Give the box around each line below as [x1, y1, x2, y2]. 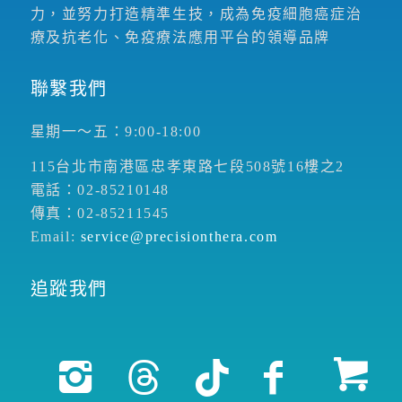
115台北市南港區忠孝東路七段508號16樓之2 [30, 159, 345, 175]
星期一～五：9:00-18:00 [30, 123, 202, 139]
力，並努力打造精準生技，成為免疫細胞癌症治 [30, 5, 363, 22]
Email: [30, 229, 81, 245]
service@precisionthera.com [80, 229, 278, 245]
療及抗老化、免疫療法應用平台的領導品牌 [30, 29, 330, 45]
